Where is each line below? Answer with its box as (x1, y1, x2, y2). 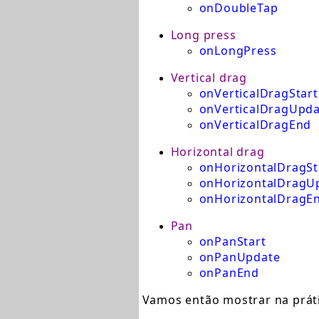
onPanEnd (199, 265, 259, 281)
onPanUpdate (199, 249, 281, 265)
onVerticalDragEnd (199, 117, 312, 132)
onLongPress (199, 43, 277, 58)
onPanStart (199, 234, 266, 249)
